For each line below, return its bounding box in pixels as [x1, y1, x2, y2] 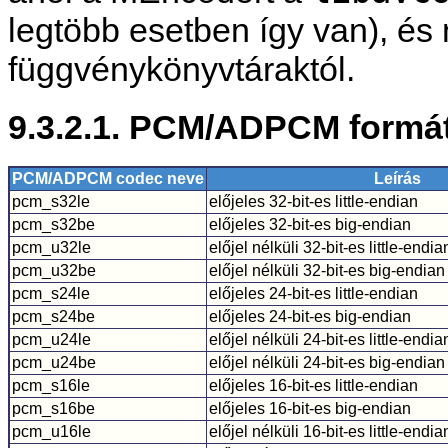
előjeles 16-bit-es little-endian [209, 376, 418, 394]
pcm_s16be [12, 399, 95, 417]
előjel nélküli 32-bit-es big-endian [209, 261, 445, 279]
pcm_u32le [12, 238, 91, 256]
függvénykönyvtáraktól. [8, 50, 355, 89]
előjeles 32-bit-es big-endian [209, 215, 411, 233]
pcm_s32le [12, 192, 90, 210]
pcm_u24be [12, 353, 96, 371]
